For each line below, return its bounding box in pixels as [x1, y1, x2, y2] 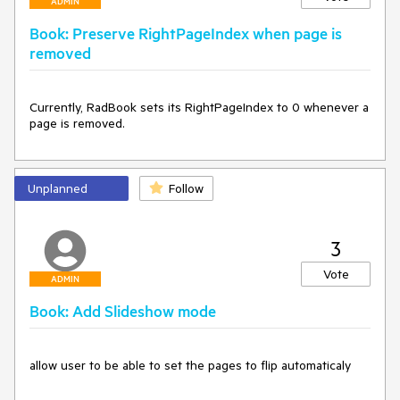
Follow [169, 180, 204, 196]
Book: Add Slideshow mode [29, 301, 216, 321]
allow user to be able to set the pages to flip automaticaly [29, 357, 351, 373]
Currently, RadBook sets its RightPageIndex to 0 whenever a [29, 99, 369, 115]
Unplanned [28, 180, 87, 196]
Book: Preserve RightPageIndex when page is [29, 23, 342, 43]
